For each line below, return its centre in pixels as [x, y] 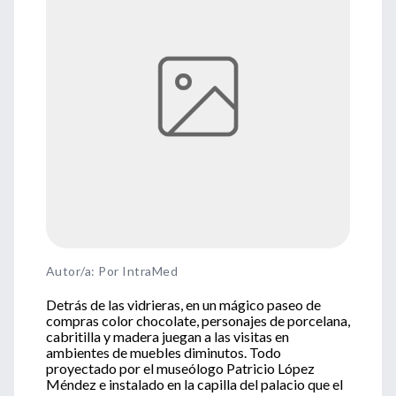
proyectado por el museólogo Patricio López [180, 368]
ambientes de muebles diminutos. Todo [164, 352]
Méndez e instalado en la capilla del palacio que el [194, 384]
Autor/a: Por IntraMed [112, 271]
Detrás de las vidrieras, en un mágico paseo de [183, 305]
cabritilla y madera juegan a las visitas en [168, 336]
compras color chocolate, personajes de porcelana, [198, 320]
